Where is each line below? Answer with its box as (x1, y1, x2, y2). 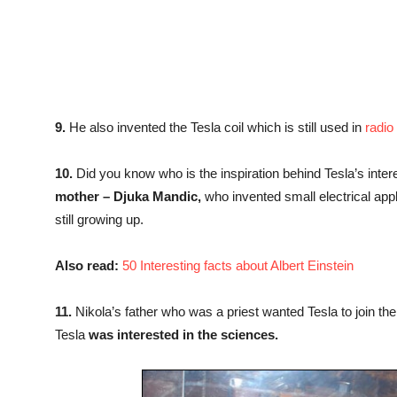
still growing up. (55, 211, 144, 227)
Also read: (55, 257, 119, 273)
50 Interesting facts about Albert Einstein (122, 257, 354, 273)
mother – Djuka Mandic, (55, 188, 201, 204)
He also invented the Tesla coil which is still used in (66, 119, 365, 135)
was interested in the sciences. (89, 326, 278, 342)
